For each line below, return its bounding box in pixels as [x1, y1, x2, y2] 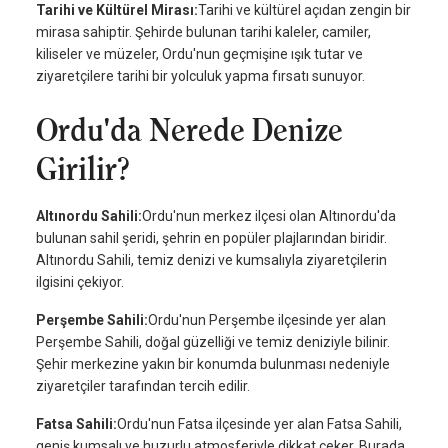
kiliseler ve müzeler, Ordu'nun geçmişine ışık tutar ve [36, 46, 363, 63]
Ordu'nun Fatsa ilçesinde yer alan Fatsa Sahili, [117, 416, 402, 433]
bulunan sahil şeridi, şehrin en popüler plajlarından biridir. [36, 230, 387, 247]
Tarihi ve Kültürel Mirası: [36, 2, 198, 19]
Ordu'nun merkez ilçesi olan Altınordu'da [142, 208, 396, 225]
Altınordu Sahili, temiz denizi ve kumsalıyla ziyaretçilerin [36, 252, 387, 269]
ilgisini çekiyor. [36, 274, 124, 291]
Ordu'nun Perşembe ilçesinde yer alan [148, 312, 386, 329]
